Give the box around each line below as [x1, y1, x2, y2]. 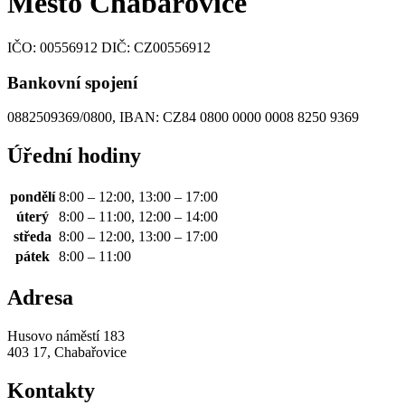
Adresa [7, 286, 73, 310]
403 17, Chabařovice [7, 344, 127, 360]
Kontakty [7, 378, 95, 402]
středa [14, 229, 52, 245]
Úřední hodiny [7, 144, 141, 168]
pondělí [10, 189, 55, 205]
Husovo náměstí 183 [7, 327, 125, 344]
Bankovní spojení [7, 72, 137, 92]
